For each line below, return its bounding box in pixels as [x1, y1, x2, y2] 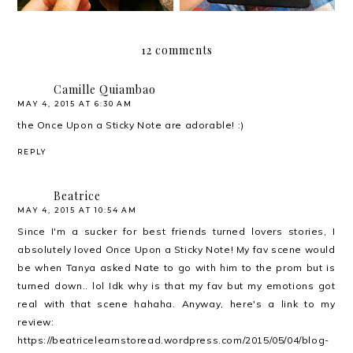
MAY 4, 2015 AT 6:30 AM [17, 99, 133, 109]
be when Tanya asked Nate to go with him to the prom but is [17, 262, 336, 274]
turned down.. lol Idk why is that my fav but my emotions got [17, 280, 336, 292]
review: [17, 316, 54, 329]
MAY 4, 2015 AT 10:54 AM [17, 206, 138, 215]
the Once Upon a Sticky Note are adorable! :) [17, 119, 244, 132]
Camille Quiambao [54, 82, 157, 98]
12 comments [140, 43, 213, 58]
